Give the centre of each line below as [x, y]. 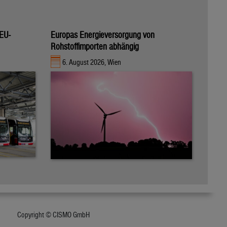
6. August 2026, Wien [92, 62]
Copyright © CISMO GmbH [54, 215]
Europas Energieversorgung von [103, 34]
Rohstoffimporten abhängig [95, 46]
